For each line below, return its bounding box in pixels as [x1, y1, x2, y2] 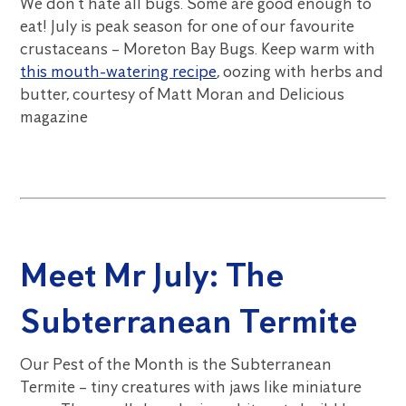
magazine [20, 107, 89, 127]
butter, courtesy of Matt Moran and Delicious [20, 84, 345, 104]
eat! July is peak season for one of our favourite [20, 16, 355, 36]
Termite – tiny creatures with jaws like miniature [20, 377, 362, 397]
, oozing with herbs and [217, 62, 384, 82]
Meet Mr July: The [20, 255, 285, 295]
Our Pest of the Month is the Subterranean [20, 354, 333, 374]
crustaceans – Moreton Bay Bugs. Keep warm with [20, 39, 376, 59]
